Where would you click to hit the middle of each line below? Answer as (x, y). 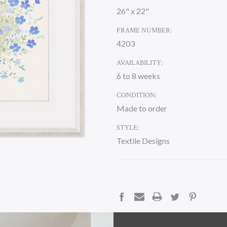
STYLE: (128, 128)
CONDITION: (137, 95)
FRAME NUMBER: (144, 30)
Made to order (142, 108)
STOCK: (128, 187)
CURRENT (133, 177)
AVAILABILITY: (140, 63)
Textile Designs (143, 141)
